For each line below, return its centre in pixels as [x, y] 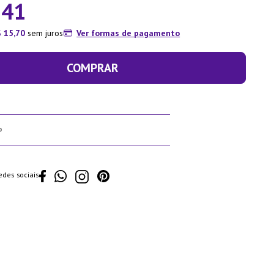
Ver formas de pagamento [128, 33]
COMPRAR [93, 68]
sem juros [44, 33]
